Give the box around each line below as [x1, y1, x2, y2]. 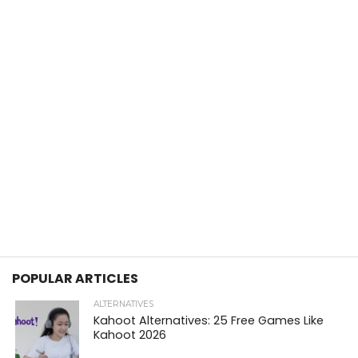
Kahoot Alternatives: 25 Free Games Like [93, 312, 324, 329]
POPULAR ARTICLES [12, 269, 138, 288]
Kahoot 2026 [93, 327, 167, 344]
